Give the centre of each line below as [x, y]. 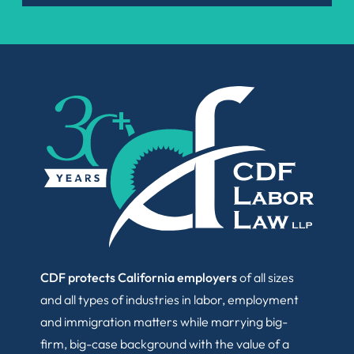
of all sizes [265, 278]
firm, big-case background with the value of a [165, 344]
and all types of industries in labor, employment [169, 300]
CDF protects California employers [139, 278]
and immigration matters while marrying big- [164, 322]
